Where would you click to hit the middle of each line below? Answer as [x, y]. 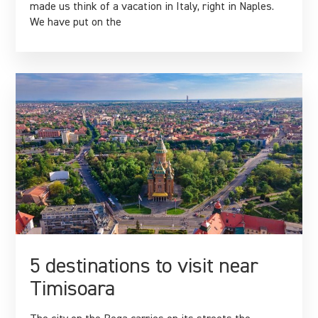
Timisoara [72, 290]
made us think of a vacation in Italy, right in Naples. [152, 7]
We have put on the [76, 23]
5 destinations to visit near [144, 267]
